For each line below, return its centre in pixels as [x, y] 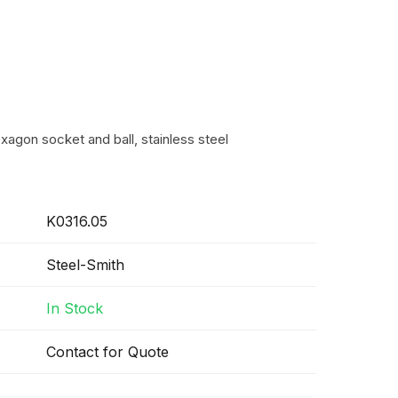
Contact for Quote [107, 352]
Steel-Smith [85, 265]
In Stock [75, 308]
